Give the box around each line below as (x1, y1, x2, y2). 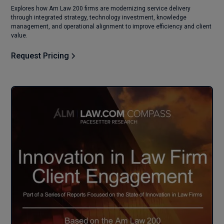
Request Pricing (11, 50, 69, 60)
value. (11, 31, 28, 39)
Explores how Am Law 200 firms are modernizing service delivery (11, 4, 191, 12)
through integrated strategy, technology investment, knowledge (11, 13, 187, 21)
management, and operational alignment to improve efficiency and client (11, 22, 212, 30)
